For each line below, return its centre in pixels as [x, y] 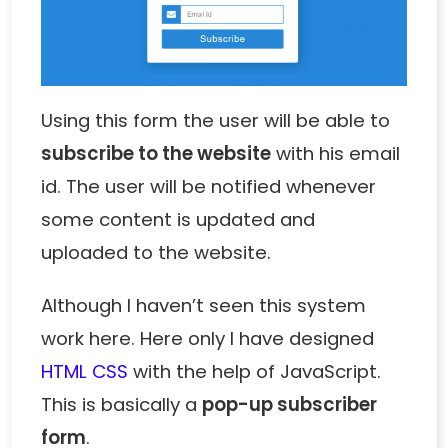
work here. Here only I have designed [208, 339]
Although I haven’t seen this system [204, 306]
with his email [336, 154]
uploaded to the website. [156, 253]
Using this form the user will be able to [216, 121]
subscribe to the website [156, 154]
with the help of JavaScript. [255, 372]
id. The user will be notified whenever [209, 187]
